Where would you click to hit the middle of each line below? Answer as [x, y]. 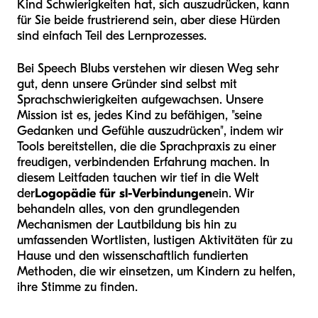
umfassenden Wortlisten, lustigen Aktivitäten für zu [155, 240]
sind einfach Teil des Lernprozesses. [112, 35]
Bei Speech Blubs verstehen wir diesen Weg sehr [148, 68]
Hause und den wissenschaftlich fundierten [133, 256]
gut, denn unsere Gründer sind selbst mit [127, 84]
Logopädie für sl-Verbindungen [124, 193]
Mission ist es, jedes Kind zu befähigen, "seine [139, 115]
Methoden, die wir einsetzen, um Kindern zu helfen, [156, 271]
